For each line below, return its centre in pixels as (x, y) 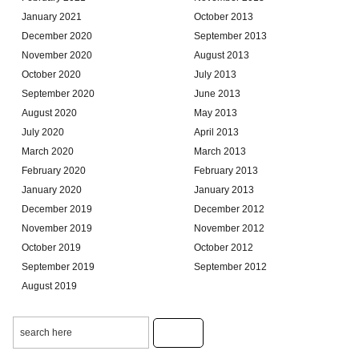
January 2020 (52, 190)
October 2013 (224, 16)
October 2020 (51, 74)
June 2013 (217, 93)
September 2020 (58, 93)
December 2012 (229, 209)
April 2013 (216, 132)
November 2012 (229, 228)
